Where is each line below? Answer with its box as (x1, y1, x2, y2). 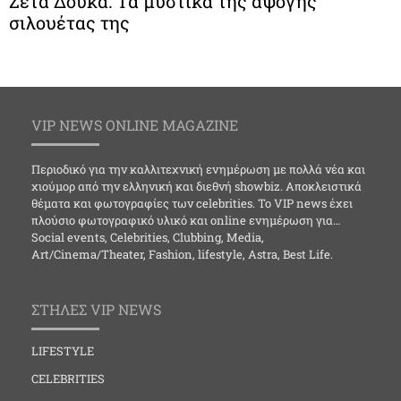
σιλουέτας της (9, 11, 130, 34)
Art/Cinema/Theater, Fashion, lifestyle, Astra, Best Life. (31, 246, 333, 262)
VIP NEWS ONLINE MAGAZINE (31, 115, 238, 134)
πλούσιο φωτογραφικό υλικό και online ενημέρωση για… (31, 212, 341, 228)
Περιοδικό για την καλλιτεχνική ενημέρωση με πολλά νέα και (31, 161, 365, 177)
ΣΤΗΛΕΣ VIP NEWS (31, 300, 161, 320)
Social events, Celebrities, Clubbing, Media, (31, 229, 264, 245)
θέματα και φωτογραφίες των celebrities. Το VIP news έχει (31, 195, 353, 211)
